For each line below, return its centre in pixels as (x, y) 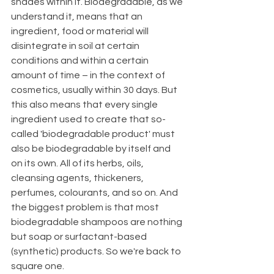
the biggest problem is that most (86, 207)
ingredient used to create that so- (88, 119)
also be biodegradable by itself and (92, 148)
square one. (39, 266)
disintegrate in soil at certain (76, 46)
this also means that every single (85, 104)
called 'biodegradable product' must (94, 134)
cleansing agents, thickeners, (78, 178)
